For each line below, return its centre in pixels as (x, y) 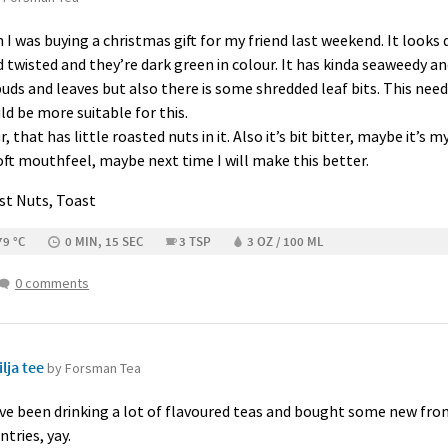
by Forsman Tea (94, 368)
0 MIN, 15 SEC (104, 241)
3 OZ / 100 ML (285, 241)
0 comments (52, 283)
